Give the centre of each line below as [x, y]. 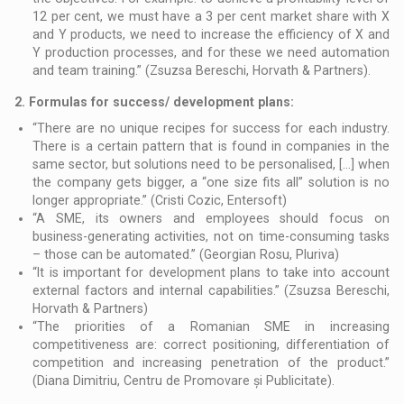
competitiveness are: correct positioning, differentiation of [211, 345]
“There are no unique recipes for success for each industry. [211, 129]
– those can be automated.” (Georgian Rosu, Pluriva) [186, 255]
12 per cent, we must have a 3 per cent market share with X [211, 17]
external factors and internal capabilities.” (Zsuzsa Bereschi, [211, 291]
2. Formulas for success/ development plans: [155, 102]
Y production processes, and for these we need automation [211, 53]
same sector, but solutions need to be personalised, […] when [211, 165]
